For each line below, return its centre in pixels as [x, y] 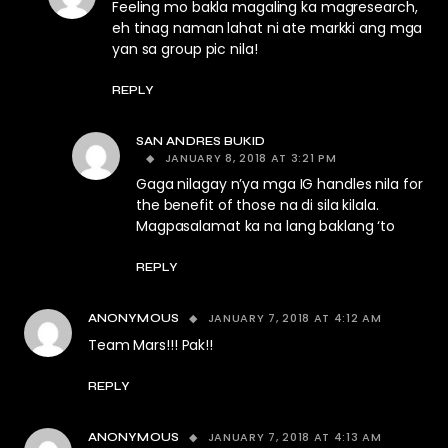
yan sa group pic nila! [185, 49]
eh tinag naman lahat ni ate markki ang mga [267, 28]
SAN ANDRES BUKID [201, 141]
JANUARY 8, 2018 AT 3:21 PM [250, 158]
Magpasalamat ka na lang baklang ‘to [266, 226]
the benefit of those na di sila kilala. [257, 205]
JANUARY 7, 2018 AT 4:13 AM [294, 437]
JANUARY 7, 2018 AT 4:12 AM [294, 318]
